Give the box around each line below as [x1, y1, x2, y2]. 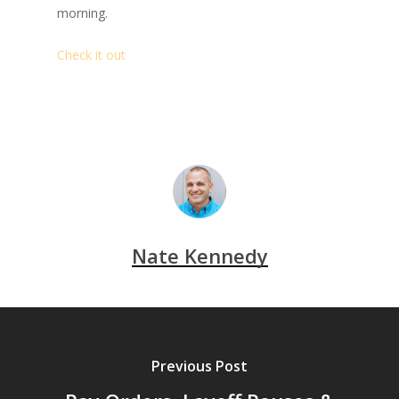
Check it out [57, 46, 126, 63]
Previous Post [151, 355, 248, 376]
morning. [57, 4, 108, 21]
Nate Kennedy [131, 242, 268, 269]
